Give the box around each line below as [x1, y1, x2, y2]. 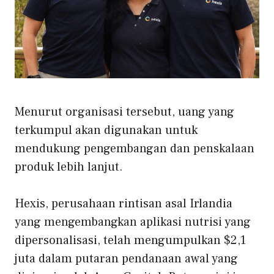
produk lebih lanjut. [15, 159, 123, 176]
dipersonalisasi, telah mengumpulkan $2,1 [15, 232, 246, 249]
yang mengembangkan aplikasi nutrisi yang [15, 214, 251, 231]
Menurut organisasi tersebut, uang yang [15, 104, 234, 120]
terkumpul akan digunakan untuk [15, 122, 198, 139]
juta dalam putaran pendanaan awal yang [15, 251, 238, 267]
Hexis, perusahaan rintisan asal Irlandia [15, 196, 232, 212]
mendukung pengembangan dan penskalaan [15, 141, 254, 157]
